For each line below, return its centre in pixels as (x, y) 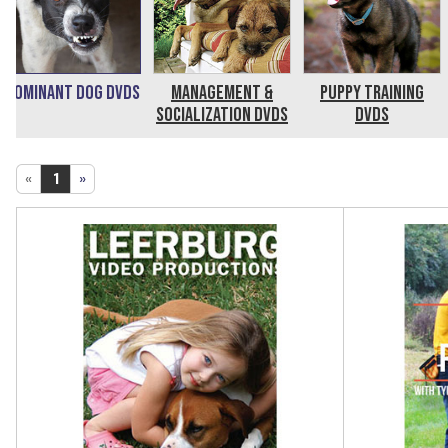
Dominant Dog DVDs (72, 93)
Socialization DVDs (222, 115)
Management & (222, 93)
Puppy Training (372, 93)
